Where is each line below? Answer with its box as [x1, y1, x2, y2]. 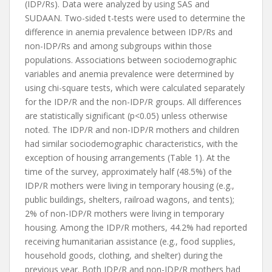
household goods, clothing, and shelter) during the [25, 250, 223, 261]
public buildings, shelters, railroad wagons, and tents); [25, 194, 234, 205]
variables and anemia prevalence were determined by [25, 68, 234, 80]
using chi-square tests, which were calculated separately [25, 82, 245, 93]
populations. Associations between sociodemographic [25, 54, 237, 66]
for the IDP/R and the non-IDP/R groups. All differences [25, 96, 242, 107]
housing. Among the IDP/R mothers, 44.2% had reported [25, 222, 247, 233]
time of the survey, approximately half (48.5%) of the [25, 166, 232, 177]
